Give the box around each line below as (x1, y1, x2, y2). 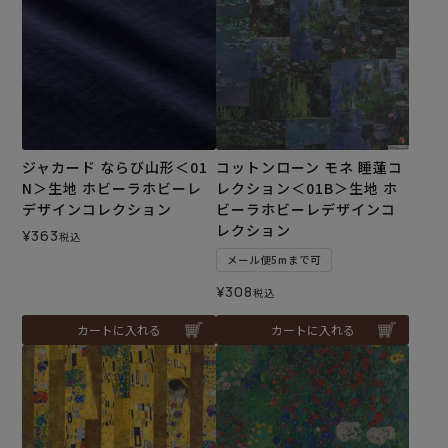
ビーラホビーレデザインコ (215, 199, 396, 220)
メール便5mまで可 (226, 252, 321, 268)
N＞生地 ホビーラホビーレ (22, 178, 203, 199)
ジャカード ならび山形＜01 (22, 157, 209, 178)
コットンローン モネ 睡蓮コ (215, 157, 403, 178)
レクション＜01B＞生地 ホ (215, 178, 398, 199)
